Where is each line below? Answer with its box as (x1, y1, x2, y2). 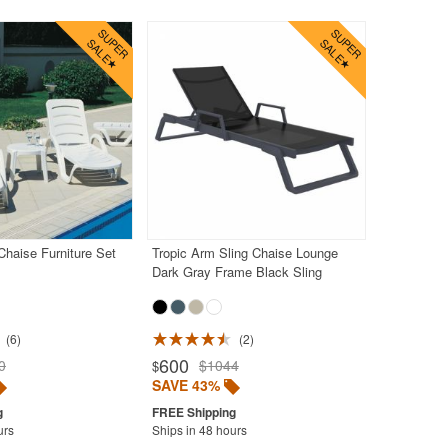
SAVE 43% (151, 374, 220, 395)
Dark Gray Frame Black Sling (151, 261, 322, 281)
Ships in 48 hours (151, 420, 247, 438)
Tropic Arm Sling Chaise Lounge (151, 242, 338, 262)
